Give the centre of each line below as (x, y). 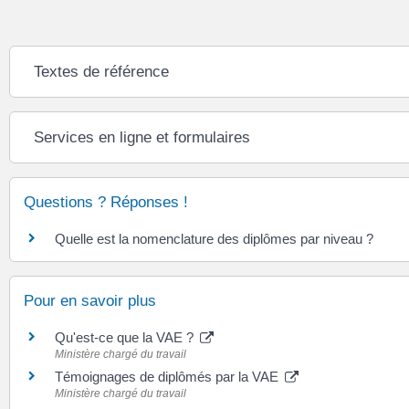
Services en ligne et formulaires (142, 137)
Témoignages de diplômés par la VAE (168, 376)
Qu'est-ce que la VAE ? (126, 337)
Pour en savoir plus (90, 300)
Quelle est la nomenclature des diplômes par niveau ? (214, 238)
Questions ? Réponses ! (106, 202)
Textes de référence (102, 71)
